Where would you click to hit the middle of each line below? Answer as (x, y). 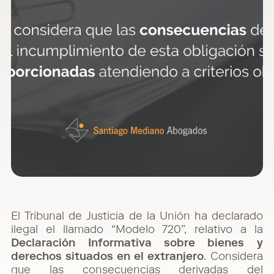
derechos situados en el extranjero (107, 257)
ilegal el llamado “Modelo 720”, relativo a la (137, 230)
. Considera (233, 257)
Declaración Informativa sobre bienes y (137, 244)
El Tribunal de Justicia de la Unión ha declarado (137, 217)
